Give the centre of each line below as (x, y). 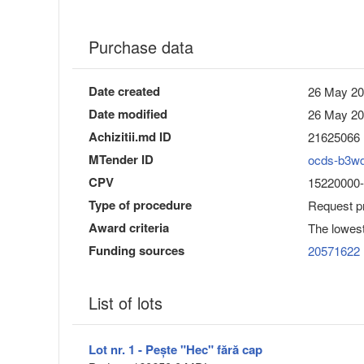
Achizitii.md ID (130, 137)
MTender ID (121, 160)
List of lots (126, 303)
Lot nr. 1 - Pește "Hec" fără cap (175, 350)
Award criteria (129, 228)
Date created (124, 91)
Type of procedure (140, 205)
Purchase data (141, 47)
